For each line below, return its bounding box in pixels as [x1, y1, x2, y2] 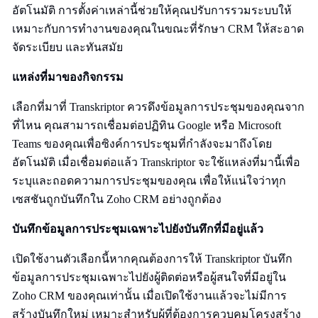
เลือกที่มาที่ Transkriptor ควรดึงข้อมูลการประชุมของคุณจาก [12, 101, 305, 113]
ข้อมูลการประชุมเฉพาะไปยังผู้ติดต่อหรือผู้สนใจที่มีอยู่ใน [12, 271, 286, 283]
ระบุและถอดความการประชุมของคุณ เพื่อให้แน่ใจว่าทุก [12, 175, 286, 187]
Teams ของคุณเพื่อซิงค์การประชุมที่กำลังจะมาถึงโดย [12, 138, 272, 150]
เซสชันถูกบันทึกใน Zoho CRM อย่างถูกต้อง [12, 193, 221, 205]
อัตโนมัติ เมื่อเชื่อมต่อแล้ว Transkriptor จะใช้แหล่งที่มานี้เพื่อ [12, 156, 300, 168]
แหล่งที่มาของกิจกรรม [12, 71, 124, 83]
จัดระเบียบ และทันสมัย [12, 41, 123, 53]
